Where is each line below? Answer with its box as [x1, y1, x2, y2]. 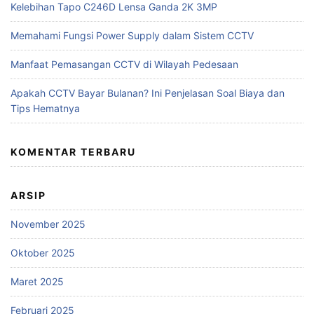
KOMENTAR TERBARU [11, 146, 136, 158]
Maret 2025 [11, 275, 64, 288]
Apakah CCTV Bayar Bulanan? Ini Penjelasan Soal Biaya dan [11, 87, 285, 100]
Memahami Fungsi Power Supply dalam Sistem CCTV [11, 29, 254, 42]
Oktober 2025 [11, 247, 75, 259]
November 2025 [11, 218, 86, 231]
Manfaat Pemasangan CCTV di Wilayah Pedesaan [11, 58, 238, 71]
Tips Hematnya [11, 102, 80, 115]
